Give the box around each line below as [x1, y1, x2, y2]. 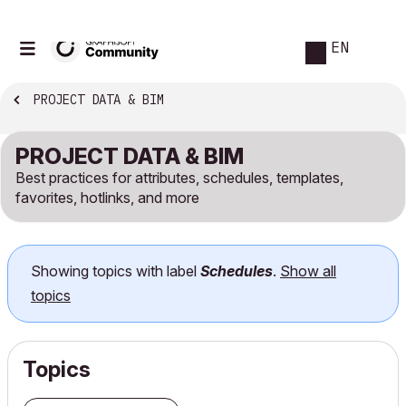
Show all [280, 248, 336, 266]
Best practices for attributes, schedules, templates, [15, 155, 343, 173]
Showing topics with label [31, 248, 200, 266]
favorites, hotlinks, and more [15, 175, 199, 193]
